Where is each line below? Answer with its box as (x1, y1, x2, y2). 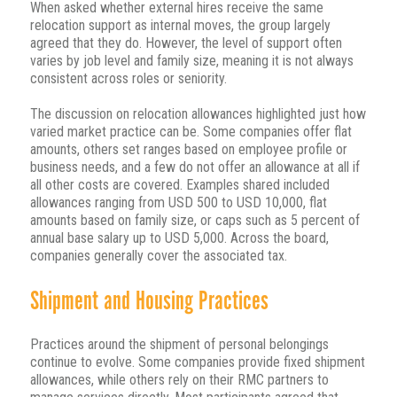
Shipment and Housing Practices (29, 285, 269, 315)
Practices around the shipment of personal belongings (29, 336, 329, 354)
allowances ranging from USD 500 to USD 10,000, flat (29, 194, 327, 212)
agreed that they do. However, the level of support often (29, 35, 342, 52)
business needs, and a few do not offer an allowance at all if (29, 159, 360, 176)
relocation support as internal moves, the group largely (29, 17, 331, 35)
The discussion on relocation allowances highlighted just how (29, 105, 366, 123)
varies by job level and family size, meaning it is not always (29, 52, 354, 70)
